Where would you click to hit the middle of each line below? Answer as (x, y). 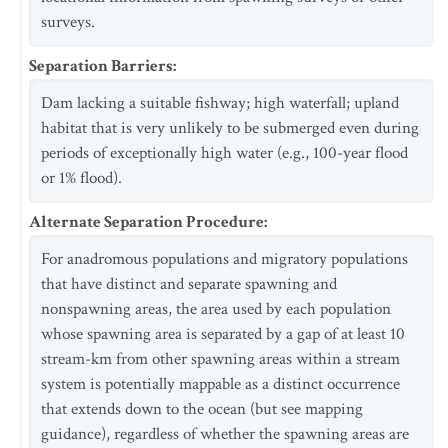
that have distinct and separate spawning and (189, 284)
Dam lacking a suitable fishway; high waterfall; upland (220, 103)
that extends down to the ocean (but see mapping (202, 409)
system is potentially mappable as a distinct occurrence (220, 384)
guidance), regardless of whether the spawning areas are (225, 434)
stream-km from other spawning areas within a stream (220, 359)
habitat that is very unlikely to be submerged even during (230, 128)
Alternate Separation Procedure (146, 222)
